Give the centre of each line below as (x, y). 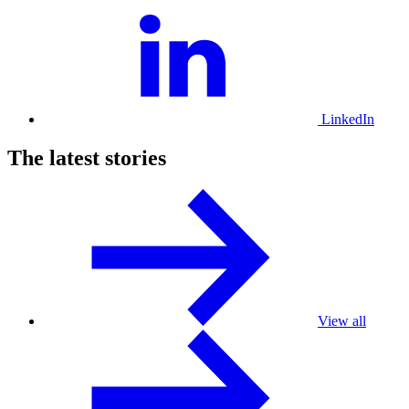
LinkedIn (348, 120)
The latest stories (87, 158)
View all (342, 321)
